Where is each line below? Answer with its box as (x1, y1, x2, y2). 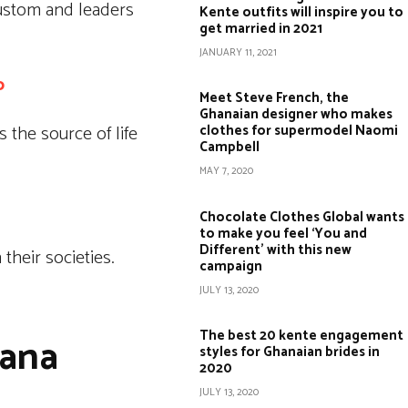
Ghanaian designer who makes (199, 103, 393, 126)
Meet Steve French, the (199, 87, 349, 109)
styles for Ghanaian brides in (199, 341, 380, 363)
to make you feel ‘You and (199, 221, 367, 245)
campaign (199, 254, 262, 278)
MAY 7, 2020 (199, 163, 253, 179)
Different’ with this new (199, 238, 352, 261)
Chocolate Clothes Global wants (199, 205, 404, 229)
